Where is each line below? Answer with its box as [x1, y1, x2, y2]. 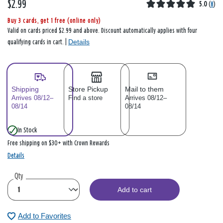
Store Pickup [68, 85, 108, 94]
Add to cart [117, 186, 152, 194]
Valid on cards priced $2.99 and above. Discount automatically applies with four [7, 27, 197, 35]
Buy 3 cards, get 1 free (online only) [7, 17, 101, 25]
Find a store [68, 94, 103, 102]
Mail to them [125, 85, 164, 94]
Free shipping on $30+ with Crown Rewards [7, 140, 110, 147]
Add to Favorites [18, 212, 71, 221]
